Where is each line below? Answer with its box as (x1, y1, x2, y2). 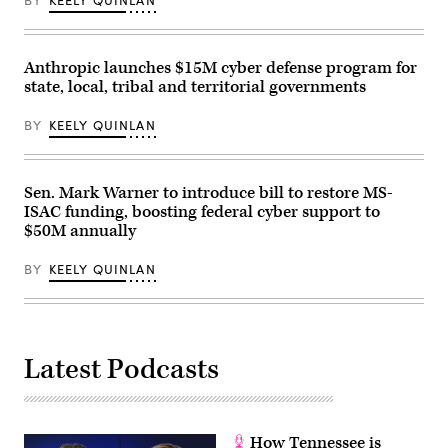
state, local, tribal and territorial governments (24, 75, 366, 98)
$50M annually (24, 219, 136, 242)
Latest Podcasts (24, 350, 219, 388)
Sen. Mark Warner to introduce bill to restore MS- (24, 181, 393, 204)
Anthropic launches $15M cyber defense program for (24, 56, 417, 79)
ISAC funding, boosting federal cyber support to (24, 200, 380, 223)
